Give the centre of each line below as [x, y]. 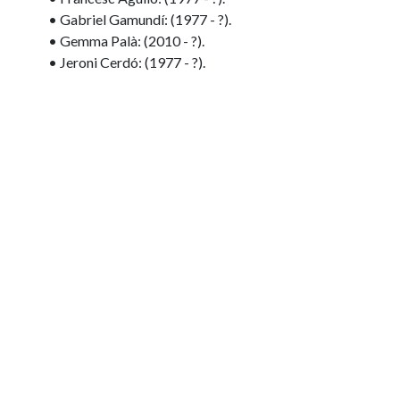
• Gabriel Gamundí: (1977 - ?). [140, 19]
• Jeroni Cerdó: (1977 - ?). [127, 62]
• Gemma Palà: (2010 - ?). [126, 41]
